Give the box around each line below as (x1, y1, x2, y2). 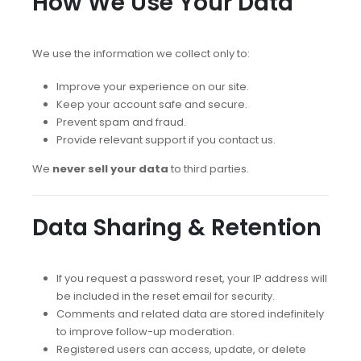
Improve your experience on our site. (56, 78, 249, 94)
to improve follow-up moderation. (56, 324, 234, 340)
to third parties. (168, 161, 249, 177)
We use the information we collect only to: (32, 46, 250, 62)
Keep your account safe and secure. (56, 96, 247, 112)
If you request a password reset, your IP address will (56, 271, 327, 287)
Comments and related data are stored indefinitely (56, 306, 324, 322)
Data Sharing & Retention (32, 212, 322, 244)
